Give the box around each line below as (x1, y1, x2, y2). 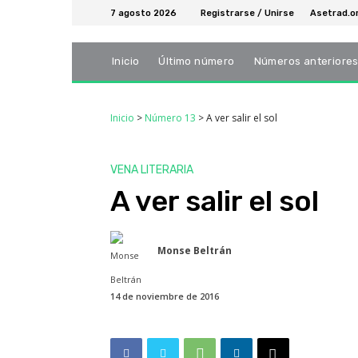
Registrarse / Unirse (201, 7, 294, 18)
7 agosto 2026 (110, 7, 177, 18)
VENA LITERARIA (110, 163, 193, 177)
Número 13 (145, 111, 196, 125)
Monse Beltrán (157, 244, 232, 258)
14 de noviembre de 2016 (110, 290, 219, 303)
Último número (158, 55, 235, 68)
